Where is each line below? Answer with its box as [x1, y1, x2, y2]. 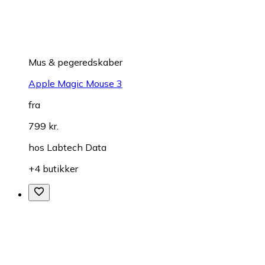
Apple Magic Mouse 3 [28, 77, 122, 90]
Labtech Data [47, 141, 106, 154]
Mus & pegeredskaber [28, 56, 122, 69]
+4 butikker [28, 163, 78, 175]
